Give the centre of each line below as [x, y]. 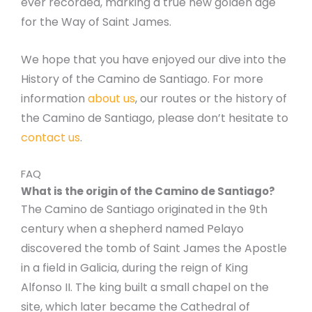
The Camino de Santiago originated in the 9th [144, 210]
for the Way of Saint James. [96, 22]
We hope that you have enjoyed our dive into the [154, 59]
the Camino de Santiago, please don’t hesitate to [155, 118]
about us [111, 98]
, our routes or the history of [211, 98]
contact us [50, 137]
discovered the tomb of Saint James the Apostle [154, 249]
